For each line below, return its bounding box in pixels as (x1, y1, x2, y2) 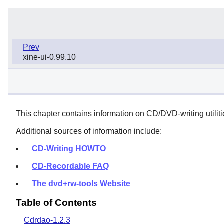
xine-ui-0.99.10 (23, 52, 76, 61)
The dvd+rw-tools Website (32, 179, 130, 188)
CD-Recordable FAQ (32, 161, 109, 170)
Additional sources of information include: (16, 126, 162, 135)
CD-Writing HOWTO (32, 144, 106, 153)
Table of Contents (16, 197, 97, 208)
